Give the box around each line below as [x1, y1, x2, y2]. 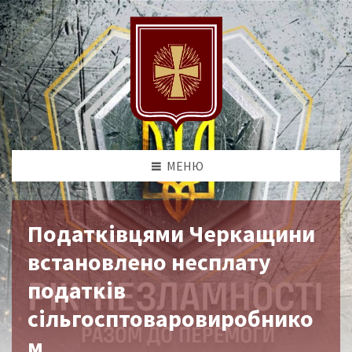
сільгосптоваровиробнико [27, 302, 313, 333]
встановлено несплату [27, 246, 271, 277]
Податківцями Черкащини [27, 218, 315, 248]
